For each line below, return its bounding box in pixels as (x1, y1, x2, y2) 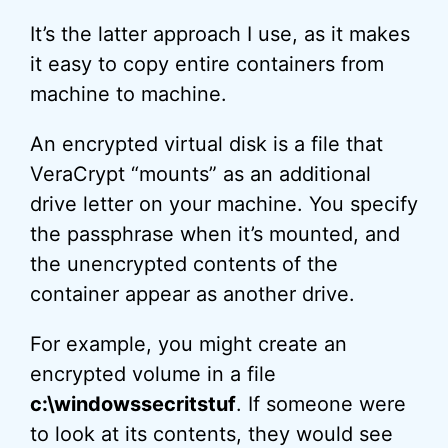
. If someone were (236, 392, 406, 416)
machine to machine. (30, 82, 227, 106)
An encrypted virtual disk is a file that (30, 132, 383, 156)
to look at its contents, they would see (30, 422, 393, 446)
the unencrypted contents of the (30, 252, 338, 276)
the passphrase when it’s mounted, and (30, 222, 400, 246)
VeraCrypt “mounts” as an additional (30, 162, 371, 186)
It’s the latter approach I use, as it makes (30, 22, 410, 46)
